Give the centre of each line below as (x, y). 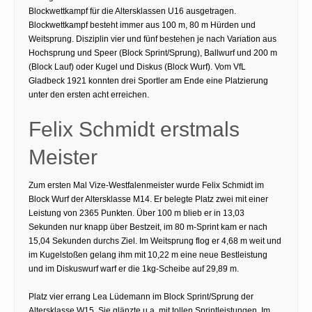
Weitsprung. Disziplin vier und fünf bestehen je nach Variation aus (153, 39)
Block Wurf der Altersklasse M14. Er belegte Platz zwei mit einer (148, 199)
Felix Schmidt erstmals (134, 129)
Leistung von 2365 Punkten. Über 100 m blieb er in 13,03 (136, 213)
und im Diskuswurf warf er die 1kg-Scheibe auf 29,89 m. (134, 268)
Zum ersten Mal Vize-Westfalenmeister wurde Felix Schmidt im (146, 185)
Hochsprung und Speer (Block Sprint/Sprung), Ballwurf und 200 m (153, 53)
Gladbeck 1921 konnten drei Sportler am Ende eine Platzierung (148, 80)
